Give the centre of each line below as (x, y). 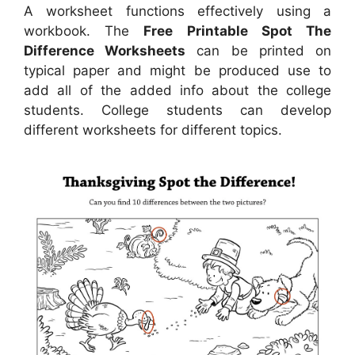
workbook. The (84, 31)
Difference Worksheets (105, 51)
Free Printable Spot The (238, 31)
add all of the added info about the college (177, 90)
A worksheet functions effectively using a (177, 11)
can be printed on (259, 51)
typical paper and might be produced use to (177, 71)
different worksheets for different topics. (153, 130)
